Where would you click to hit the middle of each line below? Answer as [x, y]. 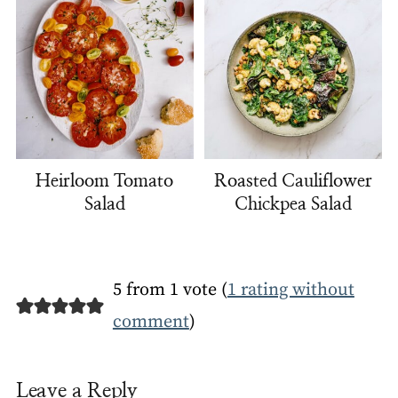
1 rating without [291, 291]
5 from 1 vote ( [170, 291]
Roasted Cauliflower [294, 182]
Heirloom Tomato [105, 182]
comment [151, 322]
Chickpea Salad [294, 205]
